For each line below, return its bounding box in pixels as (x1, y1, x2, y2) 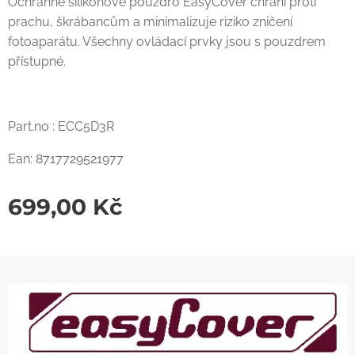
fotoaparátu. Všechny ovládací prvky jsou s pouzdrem (8, 34, 326, 49)
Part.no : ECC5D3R (8, 119, 114, 134)
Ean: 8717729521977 (8, 151, 124, 166)
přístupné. (8, 54, 66, 69)
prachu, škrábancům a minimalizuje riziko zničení (8, 14, 292, 29)
